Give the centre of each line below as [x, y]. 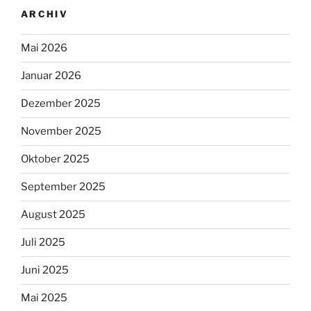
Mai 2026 [44, 48]
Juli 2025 [43, 243]
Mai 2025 [44, 298]
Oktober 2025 [55, 159]
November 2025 [61, 132]
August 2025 [53, 215]
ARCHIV [45, 14]
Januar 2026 [51, 76]
